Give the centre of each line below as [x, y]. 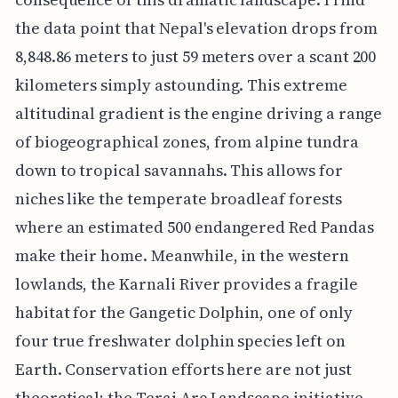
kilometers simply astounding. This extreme [181, 84]
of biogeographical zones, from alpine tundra [187, 141]
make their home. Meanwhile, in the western [182, 255]
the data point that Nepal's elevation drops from [196, 28]
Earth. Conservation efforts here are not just [183, 369]
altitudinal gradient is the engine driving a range [199, 113]
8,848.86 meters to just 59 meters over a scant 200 [195, 56]
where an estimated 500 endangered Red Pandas [194, 227]
